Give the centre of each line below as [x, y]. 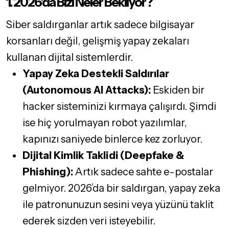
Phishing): [48, 172]
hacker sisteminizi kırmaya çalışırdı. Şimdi [119, 107]
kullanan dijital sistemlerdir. [70, 58]
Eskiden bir [178, 90]
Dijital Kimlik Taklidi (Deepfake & [103, 156]
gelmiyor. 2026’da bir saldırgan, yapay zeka [121, 188]
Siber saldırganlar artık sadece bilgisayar [100, 25]
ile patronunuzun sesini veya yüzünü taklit [118, 205]
